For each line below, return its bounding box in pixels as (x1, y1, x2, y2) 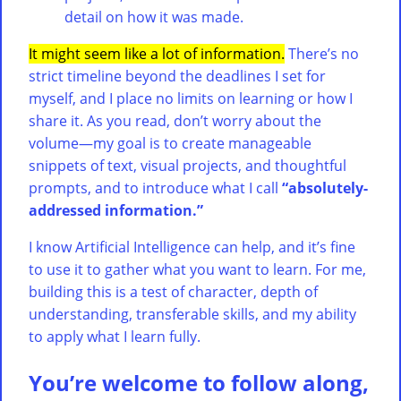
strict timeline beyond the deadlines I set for (29, 66, 326, 87)
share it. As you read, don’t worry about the (29, 111, 321, 132)
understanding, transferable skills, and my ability (29, 304, 356, 325)
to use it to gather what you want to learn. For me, (29, 260, 366, 280)
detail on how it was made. (64, 7, 243, 28)
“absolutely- (282, 178, 368, 199)
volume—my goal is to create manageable (29, 133, 311, 154)
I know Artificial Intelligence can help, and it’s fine (29, 237, 355, 258)
